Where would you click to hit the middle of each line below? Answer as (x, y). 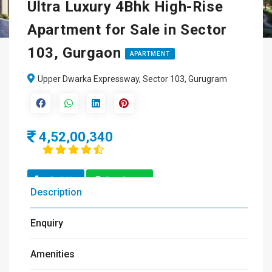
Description (56, 192)
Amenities (53, 254)
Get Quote (125, 180)
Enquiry (47, 223)
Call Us (63, 180)
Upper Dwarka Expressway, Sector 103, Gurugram (132, 79)
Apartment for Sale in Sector (127, 30)
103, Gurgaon (76, 53)
